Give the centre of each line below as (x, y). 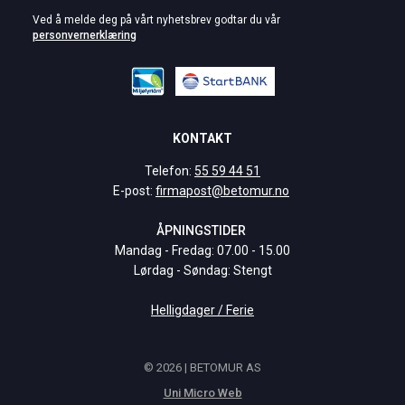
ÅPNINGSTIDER (202, 231)
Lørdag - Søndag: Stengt (202, 270)
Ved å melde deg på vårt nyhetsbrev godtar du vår (156, 20)
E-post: (134, 191)
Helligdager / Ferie (202, 310)
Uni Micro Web (202, 393)
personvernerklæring (85, 35)
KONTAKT (202, 138)
